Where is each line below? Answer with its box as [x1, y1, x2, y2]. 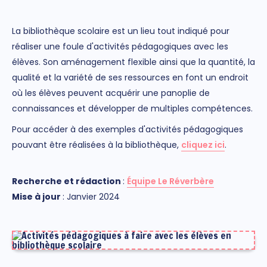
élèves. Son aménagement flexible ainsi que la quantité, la [12, 56, 255, 69]
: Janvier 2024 [63, 190, 120, 203]
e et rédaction [56, 175, 123, 187]
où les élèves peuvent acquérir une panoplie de [12, 87, 210, 100]
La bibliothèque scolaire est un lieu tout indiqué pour [12, 25, 229, 38]
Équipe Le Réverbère [127, 175, 214, 187]
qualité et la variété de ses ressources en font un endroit [12, 72, 249, 84]
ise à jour [20, 190, 63, 203]
